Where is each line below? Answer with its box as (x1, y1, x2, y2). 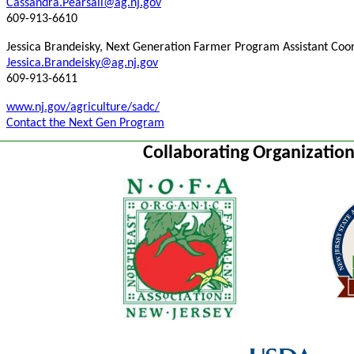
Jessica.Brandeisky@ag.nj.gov (6, 56, 158, 70)
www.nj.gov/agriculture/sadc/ (6, 100, 160, 114)
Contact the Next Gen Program (6, 116, 164, 130)
